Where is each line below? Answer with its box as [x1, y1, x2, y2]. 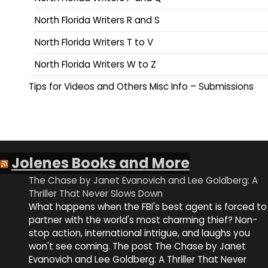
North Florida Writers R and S [35, 14, 160, 27]
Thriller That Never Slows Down [29, 187, 163, 200]
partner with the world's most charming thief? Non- [29, 213, 257, 226]
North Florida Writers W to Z [35, 58, 156, 71]
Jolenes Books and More [11, 153, 190, 173]
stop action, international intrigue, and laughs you [29, 226, 250, 239]
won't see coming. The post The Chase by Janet [29, 239, 246, 252]
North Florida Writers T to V [35, 36, 153, 49]
